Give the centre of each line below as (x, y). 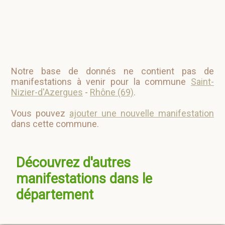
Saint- (202, 82)
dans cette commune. (55, 124)
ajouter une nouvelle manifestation (142, 114)
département (55, 195)
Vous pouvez (40, 114)
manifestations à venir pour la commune (101, 82)
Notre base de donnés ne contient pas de (113, 71)
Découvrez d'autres (73, 162)
